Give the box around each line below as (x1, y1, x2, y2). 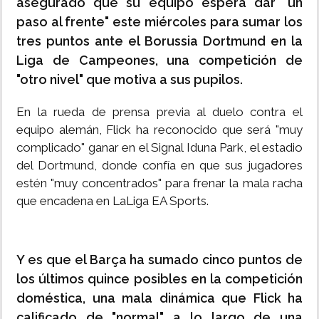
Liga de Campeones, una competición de (16, 53, 303, 68)
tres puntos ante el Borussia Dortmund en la (16, 33, 303, 49)
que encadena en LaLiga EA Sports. (16, 194, 209, 209)
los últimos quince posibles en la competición (16, 271, 303, 287)
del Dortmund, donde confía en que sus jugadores (16, 158, 303, 173)
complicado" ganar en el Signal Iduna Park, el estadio (16, 140, 303, 155)
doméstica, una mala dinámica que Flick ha (16, 291, 303, 306)
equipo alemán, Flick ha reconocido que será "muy (16, 122, 303, 137)
